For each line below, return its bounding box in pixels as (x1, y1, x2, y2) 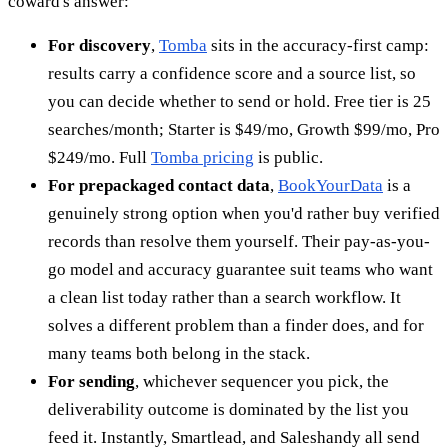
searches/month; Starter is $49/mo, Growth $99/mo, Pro (48, 120, 440, 140)
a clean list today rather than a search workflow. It (48, 288, 401, 308)
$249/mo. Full (48, 148, 151, 168)
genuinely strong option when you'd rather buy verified (48, 204, 440, 224)
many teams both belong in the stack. (48, 344, 310, 364)
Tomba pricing (151, 148, 254, 168)
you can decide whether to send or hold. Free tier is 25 (48, 92, 431, 112)
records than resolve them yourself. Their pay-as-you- (48, 232, 430, 252)
